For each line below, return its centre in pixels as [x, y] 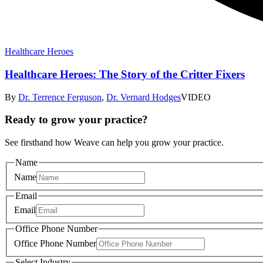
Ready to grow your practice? [76, 120]
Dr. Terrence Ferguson [60, 97]
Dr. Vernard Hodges [144, 97]
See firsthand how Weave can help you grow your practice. [114, 142]
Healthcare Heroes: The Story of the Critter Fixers [125, 74]
